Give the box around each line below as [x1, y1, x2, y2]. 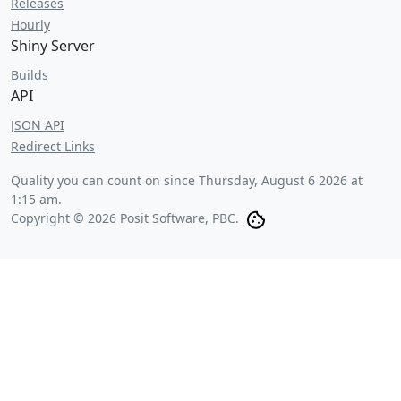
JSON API [11, 116, 64, 133]
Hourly [11, 16, 50, 33]
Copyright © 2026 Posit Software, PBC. [11, 209, 239, 226]
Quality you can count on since [11, 172, 199, 189]
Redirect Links [11, 138, 95, 155]
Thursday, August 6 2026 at [199, 172, 363, 189]
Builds [11, 66, 48, 83]
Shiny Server [11, 36, 95, 55]
